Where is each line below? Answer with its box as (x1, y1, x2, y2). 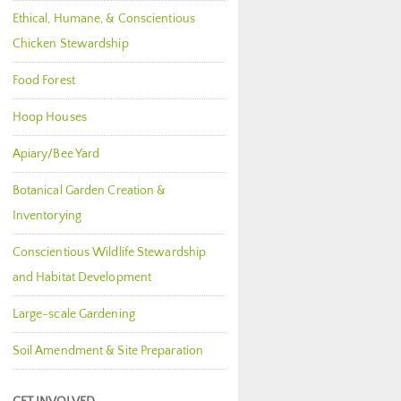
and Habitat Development (12, 270, 152, 285)
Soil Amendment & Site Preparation (12, 344, 204, 358)
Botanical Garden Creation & (12, 183, 166, 198)
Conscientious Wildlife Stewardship (12, 245, 207, 260)
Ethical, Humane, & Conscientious (12, 12, 195, 26)
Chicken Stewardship (12, 37, 129, 51)
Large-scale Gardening (12, 307, 135, 321)
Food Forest (12, 73, 75, 88)
